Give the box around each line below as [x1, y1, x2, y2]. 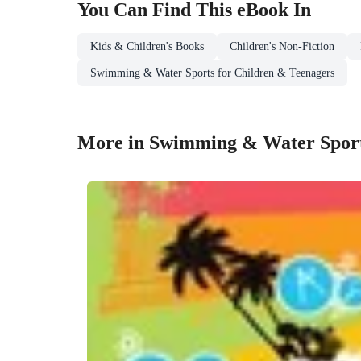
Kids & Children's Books [90, 40, 204, 53]
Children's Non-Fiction [230, 40, 334, 53]
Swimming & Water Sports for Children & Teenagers [90, 67, 334, 80]
